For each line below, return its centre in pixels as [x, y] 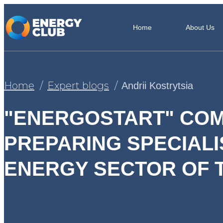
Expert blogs [78, 85]
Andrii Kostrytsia [157, 85]
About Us [200, 27]
